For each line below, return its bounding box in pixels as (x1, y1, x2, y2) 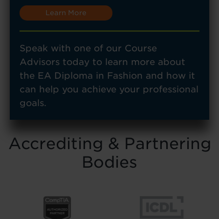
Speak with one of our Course (20, 43, 157, 53)
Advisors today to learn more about (20, 56, 185, 67)
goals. (20, 97, 46, 108)
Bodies (82, 152, 137, 172)
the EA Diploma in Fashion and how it (20, 70, 195, 81)
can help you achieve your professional (20, 84, 198, 94)
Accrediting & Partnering (8, 133, 211, 153)
